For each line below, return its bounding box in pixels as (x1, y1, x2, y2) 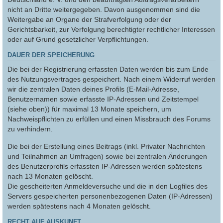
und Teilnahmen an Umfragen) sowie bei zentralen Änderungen (7, 152, 207, 160)
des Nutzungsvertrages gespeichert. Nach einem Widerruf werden (7, 75, 216, 84)
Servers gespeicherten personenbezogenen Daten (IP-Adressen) (7, 192, 213, 200)
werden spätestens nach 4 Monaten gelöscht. (7, 202, 151, 210)
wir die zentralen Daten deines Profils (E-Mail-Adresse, (7, 85, 179, 94)
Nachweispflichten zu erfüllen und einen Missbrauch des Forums (7, 115, 211, 123)
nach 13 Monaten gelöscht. (7, 172, 93, 180)
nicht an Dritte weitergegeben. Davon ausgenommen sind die (7, 5, 200, 13)
